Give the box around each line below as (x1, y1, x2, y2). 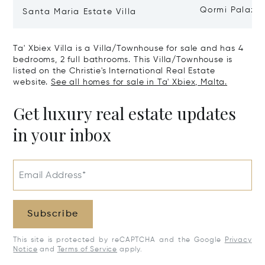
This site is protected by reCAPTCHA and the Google (13, 237, 221, 244)
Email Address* (19, 171, 86, 181)
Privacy (224, 237, 252, 244)
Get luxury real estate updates (13, 102, 237, 125)
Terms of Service (57, 246, 118, 254)
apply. (117, 246, 143, 254)
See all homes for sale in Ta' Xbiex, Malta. (50, 78, 228, 87)
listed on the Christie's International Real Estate (13, 67, 215, 76)
